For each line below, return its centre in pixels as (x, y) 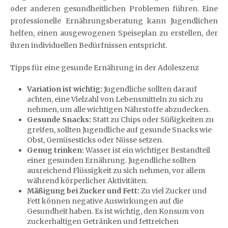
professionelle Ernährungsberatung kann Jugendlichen (114, 21)
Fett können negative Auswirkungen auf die (105, 201)
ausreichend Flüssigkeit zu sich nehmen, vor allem (116, 170)
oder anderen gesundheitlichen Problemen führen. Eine (114, 9)
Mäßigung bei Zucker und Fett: (83, 191)
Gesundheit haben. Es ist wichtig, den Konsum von (115, 211)
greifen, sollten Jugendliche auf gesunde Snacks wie (119, 130)
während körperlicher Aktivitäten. (87, 181)
